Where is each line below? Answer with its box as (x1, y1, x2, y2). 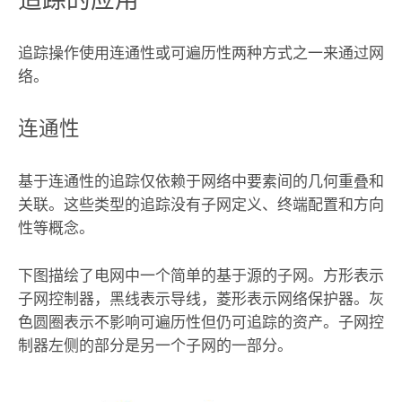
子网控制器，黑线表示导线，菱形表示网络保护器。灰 (17, 289, 384, 308)
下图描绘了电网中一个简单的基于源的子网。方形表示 (17, 266, 384, 284)
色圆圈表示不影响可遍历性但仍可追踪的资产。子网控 (17, 312, 384, 331)
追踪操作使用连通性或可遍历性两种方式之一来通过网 (17, 43, 384, 62)
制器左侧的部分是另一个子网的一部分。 (17, 336, 293, 354)
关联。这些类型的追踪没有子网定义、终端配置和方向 (17, 196, 384, 214)
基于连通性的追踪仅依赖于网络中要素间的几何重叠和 (17, 172, 384, 191)
